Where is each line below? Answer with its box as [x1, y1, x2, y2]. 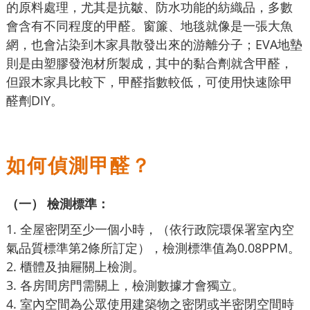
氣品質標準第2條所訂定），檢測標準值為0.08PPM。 [6, 239, 304, 256]
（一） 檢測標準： [6, 194, 109, 212]
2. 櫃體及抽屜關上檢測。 [6, 257, 145, 275]
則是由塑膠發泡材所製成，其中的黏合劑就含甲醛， [6, 54, 293, 71]
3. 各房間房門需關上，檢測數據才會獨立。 [6, 276, 244, 293]
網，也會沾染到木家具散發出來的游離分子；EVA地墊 [6, 35, 302, 53]
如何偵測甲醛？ [6, 151, 152, 178]
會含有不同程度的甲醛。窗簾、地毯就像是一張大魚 [6, 17, 293, 34]
